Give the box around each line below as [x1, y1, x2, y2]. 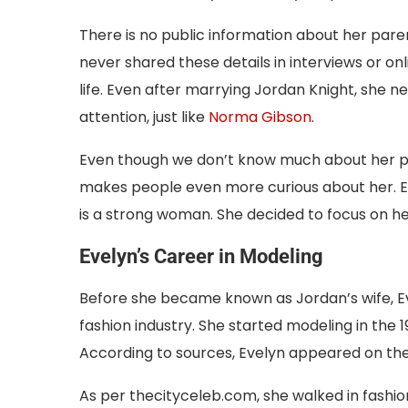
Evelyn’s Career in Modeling [79, 244, 323, 268]
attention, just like [79, 106, 209, 127]
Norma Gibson [209, 106, 311, 127]
